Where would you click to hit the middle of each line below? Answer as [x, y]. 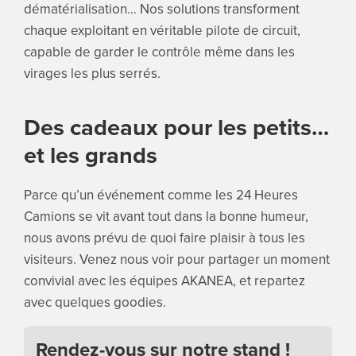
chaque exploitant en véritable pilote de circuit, [162, 31]
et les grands [90, 155]
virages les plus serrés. [92, 74]
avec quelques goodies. [95, 302]
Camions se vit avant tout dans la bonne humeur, [166, 217]
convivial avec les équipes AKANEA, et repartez [164, 281]
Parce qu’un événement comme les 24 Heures [161, 195]
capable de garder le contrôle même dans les [159, 52]
